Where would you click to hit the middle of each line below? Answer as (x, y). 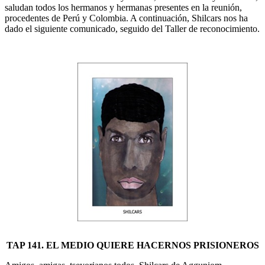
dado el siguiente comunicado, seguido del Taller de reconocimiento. (132, 28)
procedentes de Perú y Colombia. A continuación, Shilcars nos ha (126, 18)
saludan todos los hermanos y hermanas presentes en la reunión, (123, 7)
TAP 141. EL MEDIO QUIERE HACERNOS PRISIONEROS (132, 245)
